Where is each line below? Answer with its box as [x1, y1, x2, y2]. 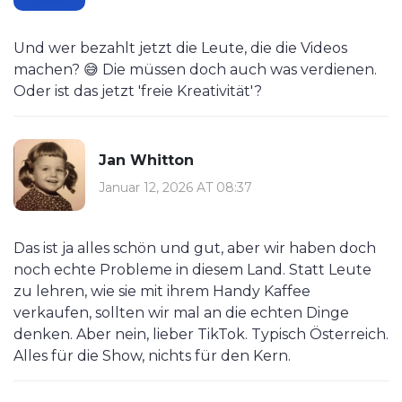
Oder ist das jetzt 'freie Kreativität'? [13, 83, 262, 100]
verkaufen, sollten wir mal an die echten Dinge [13, 304, 349, 322]
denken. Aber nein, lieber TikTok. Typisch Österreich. [13, 326, 389, 344]
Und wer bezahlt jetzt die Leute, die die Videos [13, 39, 347, 57]
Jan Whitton [99, 151, 194, 169]
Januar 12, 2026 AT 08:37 [99, 179, 252, 196]
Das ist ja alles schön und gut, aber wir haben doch [13, 240, 376, 258]
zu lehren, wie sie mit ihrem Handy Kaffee [13, 283, 310, 301]
